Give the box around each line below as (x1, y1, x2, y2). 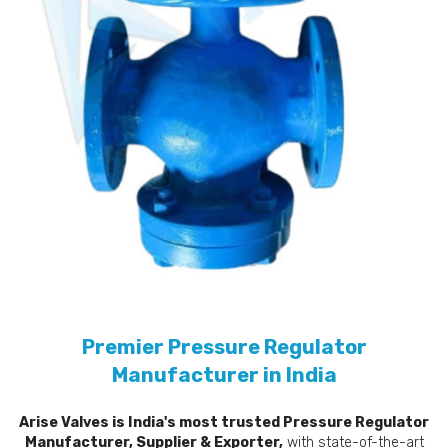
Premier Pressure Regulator (81, 334, 367, 359)
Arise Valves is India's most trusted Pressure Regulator (19, 413, 429, 431)
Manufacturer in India (111, 362, 337, 387)
